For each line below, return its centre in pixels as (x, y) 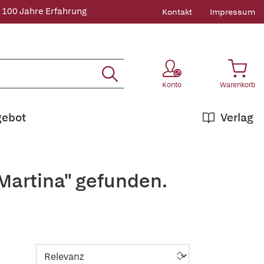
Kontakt (177, 12)
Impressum (232, 12)
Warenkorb (237, 85)
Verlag (237, 118)
